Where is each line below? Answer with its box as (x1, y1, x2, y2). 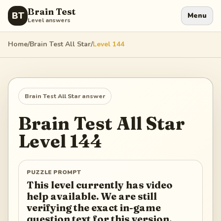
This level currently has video (27, 179, 173, 191)
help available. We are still (27, 190, 157, 202)
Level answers (28, 16, 71, 24)
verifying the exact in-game (27, 201, 161, 214)
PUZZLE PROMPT (27, 168, 81, 177)
